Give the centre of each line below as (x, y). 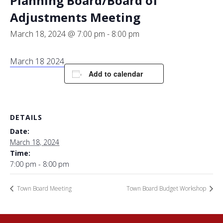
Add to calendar (116, 74)
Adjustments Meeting (75, 17)
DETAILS (26, 117)
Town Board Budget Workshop (167, 189)
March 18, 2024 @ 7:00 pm (57, 34)
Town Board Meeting (44, 189)
